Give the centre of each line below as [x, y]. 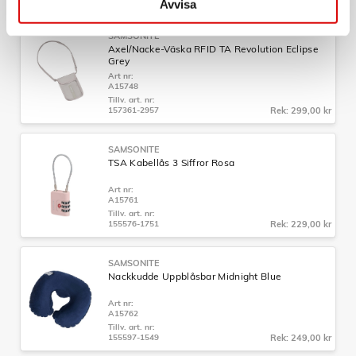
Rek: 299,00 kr [301, 110]
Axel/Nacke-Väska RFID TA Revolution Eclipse [213, 48]
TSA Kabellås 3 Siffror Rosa [172, 162]
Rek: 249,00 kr [301, 337]
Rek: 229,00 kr [301, 224]
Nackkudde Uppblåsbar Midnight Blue [195, 276]
